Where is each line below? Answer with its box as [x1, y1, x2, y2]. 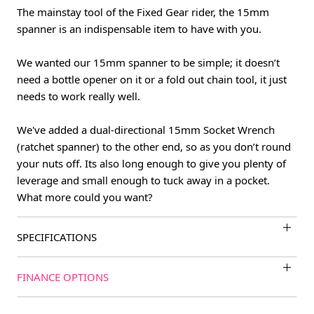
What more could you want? [17, 190, 153, 205]
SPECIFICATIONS [17, 230, 97, 245]
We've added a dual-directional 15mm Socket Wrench [17, 123, 275, 137]
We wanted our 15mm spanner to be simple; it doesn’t [17, 55, 280, 70]
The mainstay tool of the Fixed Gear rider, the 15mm [17, 5, 269, 20]
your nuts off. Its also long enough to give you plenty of [17, 156, 286, 171]
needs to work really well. [17, 89, 140, 104]
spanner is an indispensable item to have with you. [17, 22, 261, 36]
